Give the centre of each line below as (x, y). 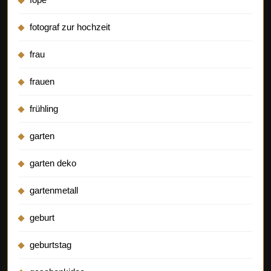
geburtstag (51, 244)
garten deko (53, 163)
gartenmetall (54, 190)
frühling (44, 108)
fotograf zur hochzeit (70, 27)
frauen (42, 81)
